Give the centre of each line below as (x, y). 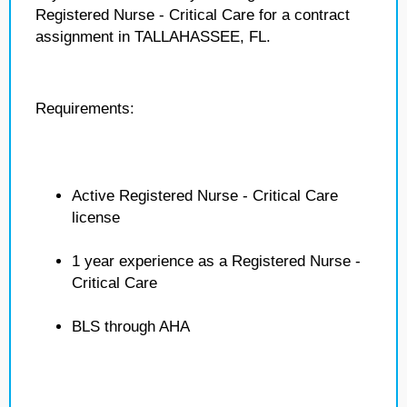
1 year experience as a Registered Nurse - (216, 261)
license (96, 218)
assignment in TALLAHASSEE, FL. (153, 37)
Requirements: (85, 109)
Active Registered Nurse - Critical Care (205, 196)
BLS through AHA (131, 327)
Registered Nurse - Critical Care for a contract (193, 15)
